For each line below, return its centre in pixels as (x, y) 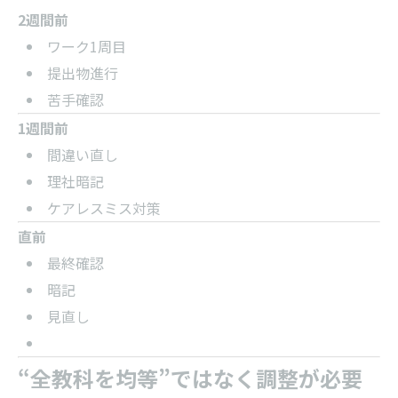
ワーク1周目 (86, 46)
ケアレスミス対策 (103, 208)
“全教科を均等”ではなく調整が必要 (190, 378)
